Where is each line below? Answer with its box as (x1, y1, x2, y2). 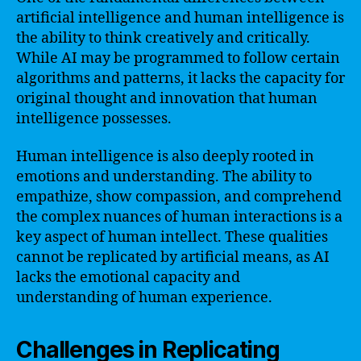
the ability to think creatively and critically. (16, 28, 310, 48)
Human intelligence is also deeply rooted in (16, 147, 314, 166)
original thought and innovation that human (16, 89, 317, 108)
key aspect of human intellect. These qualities (16, 228, 328, 247)
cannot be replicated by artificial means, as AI (16, 248, 330, 267)
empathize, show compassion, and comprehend (16, 188, 342, 206)
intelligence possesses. (16, 109, 172, 128)
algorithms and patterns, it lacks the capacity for (16, 68, 345, 88)
